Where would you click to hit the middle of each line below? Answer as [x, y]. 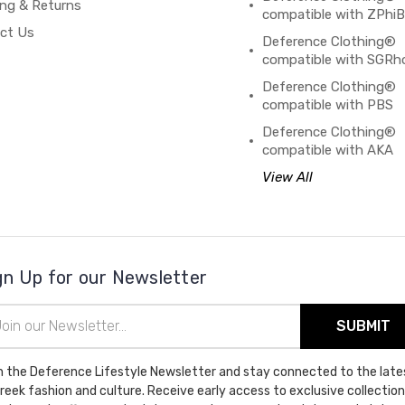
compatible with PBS [328, 104]
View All [288, 177]
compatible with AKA [328, 150]
